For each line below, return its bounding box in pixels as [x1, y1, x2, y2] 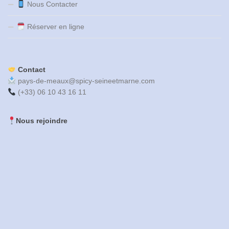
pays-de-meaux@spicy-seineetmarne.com [18, 77, 155, 85]
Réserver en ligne [25, 22, 85, 31]
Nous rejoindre [16, 117, 68, 125]
